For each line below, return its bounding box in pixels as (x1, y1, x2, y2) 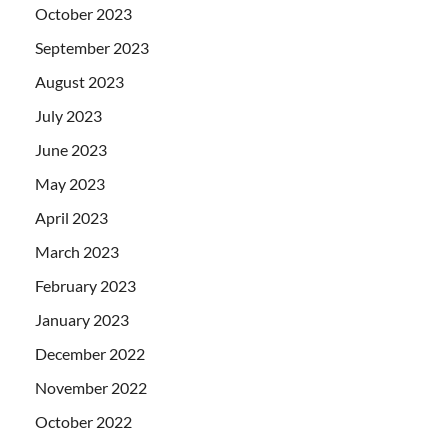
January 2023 (35, 310, 129, 330)
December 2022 (35, 344, 145, 364)
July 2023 (35, 106, 102, 126)
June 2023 (35, 140, 107, 160)
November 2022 (35, 378, 147, 398)
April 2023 (35, 208, 108, 228)
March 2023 (35, 242, 119, 262)
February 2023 (35, 276, 136, 296)
